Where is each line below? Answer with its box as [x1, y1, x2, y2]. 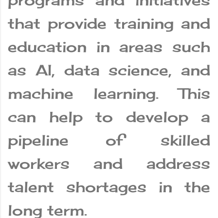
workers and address [8, 155, 210, 173]
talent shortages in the [8, 178, 210, 196]
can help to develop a [8, 108, 210, 126]
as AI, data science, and [8, 61, 210, 79]
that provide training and [8, 15, 210, 33]
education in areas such [8, 38, 210, 56]
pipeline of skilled [8, 131, 210, 149]
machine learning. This [8, 85, 210, 103]
